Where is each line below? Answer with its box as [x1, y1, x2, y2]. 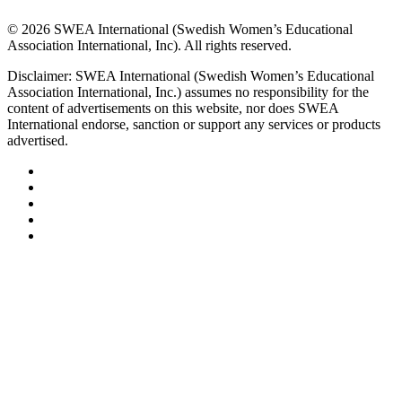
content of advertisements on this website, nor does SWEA [7, 100, 338, 116]
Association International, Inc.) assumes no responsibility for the [7, 83, 369, 100]
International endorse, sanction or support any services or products [7, 116, 380, 132]
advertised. [7, 132, 68, 148]
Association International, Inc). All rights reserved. [7, 37, 292, 53]
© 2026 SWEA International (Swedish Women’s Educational [7, 21, 353, 37]
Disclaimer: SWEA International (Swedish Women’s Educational [7, 67, 374, 83]
